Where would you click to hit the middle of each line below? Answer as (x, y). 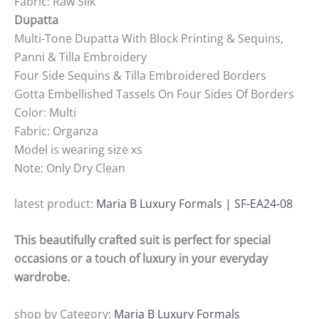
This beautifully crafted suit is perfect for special (142, 240)
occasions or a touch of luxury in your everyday (141, 259)
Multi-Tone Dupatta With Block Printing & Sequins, (149, 38)
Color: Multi (45, 112)
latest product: (55, 203)
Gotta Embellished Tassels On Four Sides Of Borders (154, 94)
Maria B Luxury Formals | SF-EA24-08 (194, 203)
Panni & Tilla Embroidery (80, 57)
